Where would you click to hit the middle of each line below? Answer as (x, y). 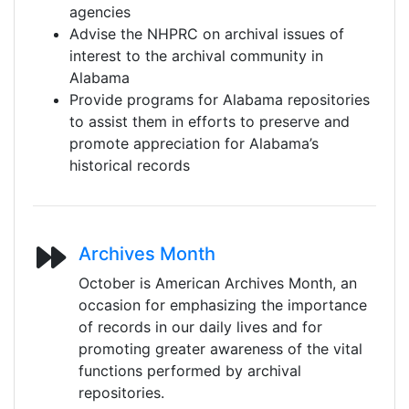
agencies (100, 12)
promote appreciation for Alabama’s (194, 144)
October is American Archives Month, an (217, 283)
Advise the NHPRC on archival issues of (207, 34)
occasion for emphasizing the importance (222, 305)
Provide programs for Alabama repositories (220, 100)
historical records (130, 166)
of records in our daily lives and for (200, 327)
